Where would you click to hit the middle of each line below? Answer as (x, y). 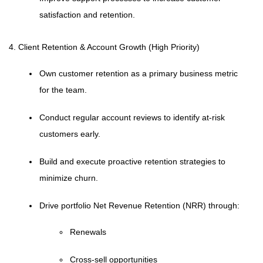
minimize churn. (69, 178)
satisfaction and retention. (87, 15)
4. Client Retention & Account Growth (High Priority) (104, 47)
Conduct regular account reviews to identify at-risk (132, 117)
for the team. (63, 90)
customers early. (70, 134)
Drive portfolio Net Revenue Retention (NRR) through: (139, 205)
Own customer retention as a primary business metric (139, 73)
